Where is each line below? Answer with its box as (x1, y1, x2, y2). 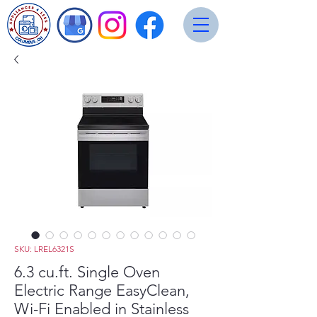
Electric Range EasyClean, (14, 281, 190, 300)
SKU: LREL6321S (14, 243, 74, 254)
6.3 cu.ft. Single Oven (14, 263, 160, 282)
